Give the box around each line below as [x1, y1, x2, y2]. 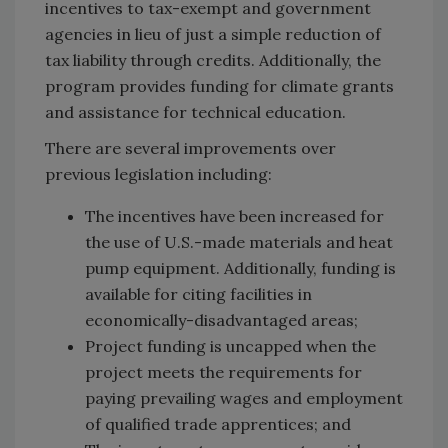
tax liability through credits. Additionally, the [45, 49, 381, 70]
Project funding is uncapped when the [85, 335, 376, 356]
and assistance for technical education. [45, 101, 346, 122]
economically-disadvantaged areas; [85, 309, 358, 330]
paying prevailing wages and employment [85, 387, 403, 408]
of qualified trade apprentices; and [85, 413, 351, 434]
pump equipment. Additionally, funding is [85, 257, 396, 278]
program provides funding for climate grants [45, 75, 394, 96]
